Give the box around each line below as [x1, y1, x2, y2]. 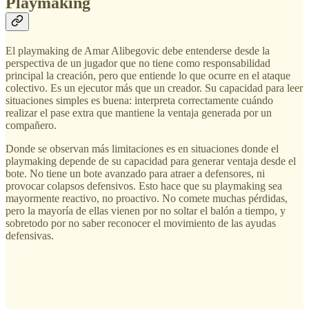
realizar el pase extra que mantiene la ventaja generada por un [6, 106, 272, 119]
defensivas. [6, 229, 54, 241]
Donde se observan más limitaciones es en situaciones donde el [6, 142, 279, 154]
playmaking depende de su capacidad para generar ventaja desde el [6, 154, 296, 167]
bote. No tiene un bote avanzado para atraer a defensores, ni [6, 167, 265, 179]
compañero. [6, 119, 57, 131]
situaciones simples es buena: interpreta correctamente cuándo [6, 94, 273, 106]
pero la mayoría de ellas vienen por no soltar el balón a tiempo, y [6, 204, 286, 217]
